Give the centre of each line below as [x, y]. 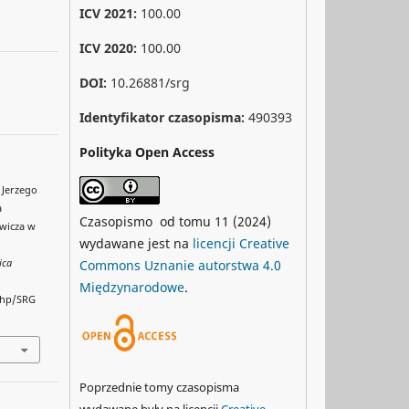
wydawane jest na [136, 243]
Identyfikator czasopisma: [162, 117]
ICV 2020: [108, 47]
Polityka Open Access [147, 152]
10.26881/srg [150, 82]
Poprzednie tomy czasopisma [159, 387]
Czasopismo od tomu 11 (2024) [175, 221]
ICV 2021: [110, 13]
